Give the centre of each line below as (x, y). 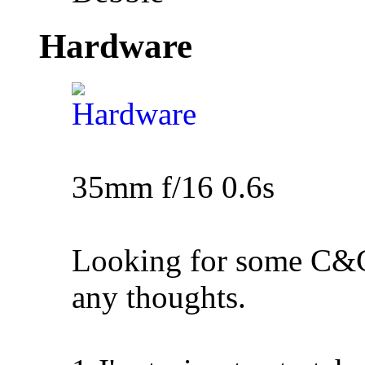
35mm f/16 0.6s (173, 187)
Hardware (116, 46)
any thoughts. (159, 297)
